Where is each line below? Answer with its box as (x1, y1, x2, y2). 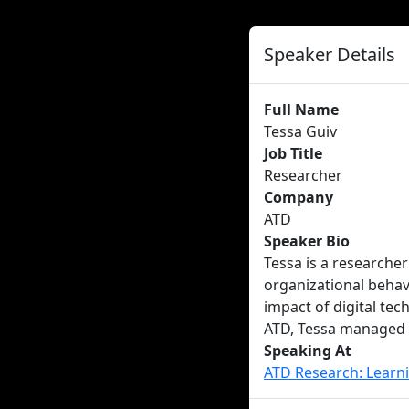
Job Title (264, 143, 322, 163)
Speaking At (264, 341, 351, 361)
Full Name (264, 100, 339, 120)
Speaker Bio (264, 231, 350, 251)
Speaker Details (264, 42, 395, 67)
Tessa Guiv (264, 121, 337, 142)
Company (264, 187, 333, 207)
